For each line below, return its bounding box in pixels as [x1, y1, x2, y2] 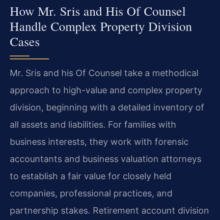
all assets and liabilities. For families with [10, 119, 176, 130]
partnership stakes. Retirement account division [10, 205, 209, 216]
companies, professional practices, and [10, 188, 172, 199]
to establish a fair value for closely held [10, 171, 171, 182]
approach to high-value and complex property [10, 85, 202, 96]
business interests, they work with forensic [10, 137, 189, 147]
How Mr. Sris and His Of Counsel [10, 2, 186, 20]
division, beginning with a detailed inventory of [10, 102, 204, 113]
